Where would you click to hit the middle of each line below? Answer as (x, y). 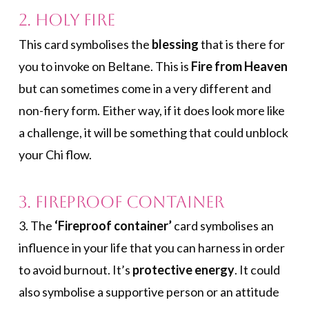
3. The (36, 226)
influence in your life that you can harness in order (151, 248)
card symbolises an (222, 226)
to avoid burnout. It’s (75, 270)
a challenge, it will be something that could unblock (153, 132)
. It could (257, 270)
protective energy (183, 270)
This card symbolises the (85, 44)
